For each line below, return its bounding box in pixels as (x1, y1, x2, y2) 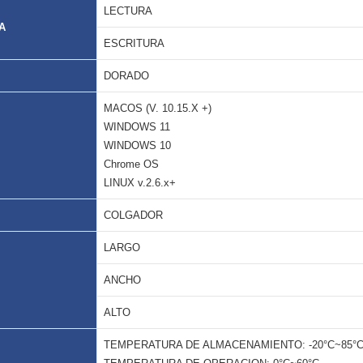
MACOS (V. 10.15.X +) (104, 102, 211, 114)
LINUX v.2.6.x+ (104, 177, 176, 189)
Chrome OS (104, 158, 159, 170)
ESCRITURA (104, 37, 164, 49)
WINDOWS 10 (104, 139, 171, 152)
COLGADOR (104, 209, 163, 221)
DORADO (104, 70, 149, 82)
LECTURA (104, 5, 152, 17)
